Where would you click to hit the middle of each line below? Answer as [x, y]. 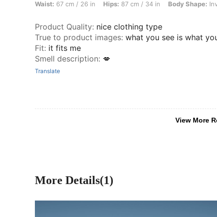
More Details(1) [74, 180]
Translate [47, 71]
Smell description [67, 59]
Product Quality [63, 27]
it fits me [65, 48]
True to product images [78, 38]
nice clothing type [129, 27]
